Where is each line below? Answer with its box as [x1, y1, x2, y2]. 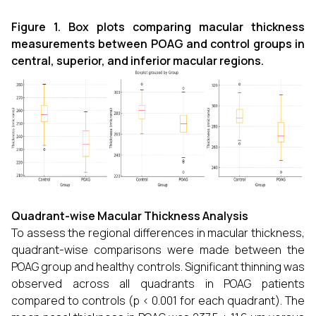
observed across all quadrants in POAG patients [11, 275, 305, 291]
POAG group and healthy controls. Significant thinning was [11, 258, 305, 274]
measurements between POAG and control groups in [11, 36, 305, 51]
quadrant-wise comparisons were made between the [11, 241, 305, 257]
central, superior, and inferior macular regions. [11, 53, 264, 68]
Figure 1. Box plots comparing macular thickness [11, 19, 305, 35]
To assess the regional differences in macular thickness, [11, 224, 305, 241]
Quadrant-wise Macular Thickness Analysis [11, 207, 248, 224]
